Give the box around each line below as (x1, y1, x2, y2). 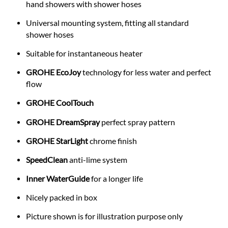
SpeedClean (26, 155, 70, 164)
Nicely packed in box (26, 192, 98, 202)
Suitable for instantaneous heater (26, 49, 143, 59)
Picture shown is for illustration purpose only (26, 211, 183, 221)
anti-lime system (69, 155, 128, 164)
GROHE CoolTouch (26, 98, 94, 108)
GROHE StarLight (26, 136, 89, 146)
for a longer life (90, 174, 144, 183)
